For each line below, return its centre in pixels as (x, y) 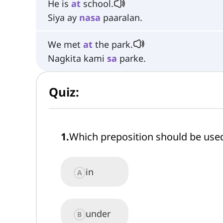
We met (65, 44)
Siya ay (63, 18)
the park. (113, 44)
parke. (131, 58)
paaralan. (121, 18)
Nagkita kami (77, 58)
